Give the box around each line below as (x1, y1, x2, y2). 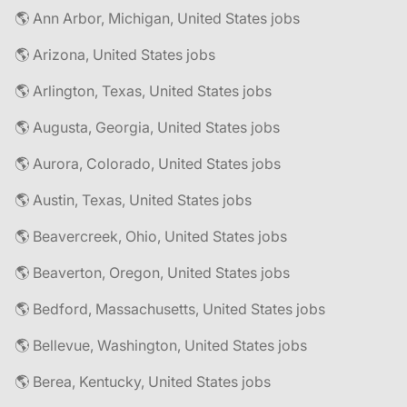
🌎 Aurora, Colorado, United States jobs (15, 154, 281, 173)
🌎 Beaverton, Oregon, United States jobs (15, 263, 290, 282)
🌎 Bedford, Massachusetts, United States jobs (15, 300, 325, 318)
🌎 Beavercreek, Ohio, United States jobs (15, 227, 287, 245)
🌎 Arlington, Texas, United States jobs (15, 82, 272, 100)
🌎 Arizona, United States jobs (15, 45, 215, 64)
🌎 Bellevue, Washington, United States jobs (15, 336, 307, 354)
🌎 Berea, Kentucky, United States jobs (15, 372, 271, 391)
